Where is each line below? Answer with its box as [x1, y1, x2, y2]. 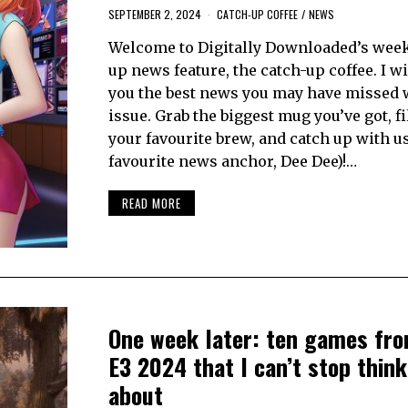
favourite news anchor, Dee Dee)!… [107, 151, 357, 170]
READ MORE [121, 194, 181, 213]
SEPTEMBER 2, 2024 [107, 5, 201, 22]
